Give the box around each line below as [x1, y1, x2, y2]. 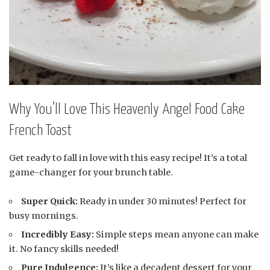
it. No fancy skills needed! [9, 243, 119, 254]
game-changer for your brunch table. [9, 166, 173, 178]
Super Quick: [21, 195, 78, 207]
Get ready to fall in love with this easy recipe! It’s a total [9, 152, 247, 163]
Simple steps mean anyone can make [94, 228, 259, 240]
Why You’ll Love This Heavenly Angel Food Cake [9, 102, 245, 118]
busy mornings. [9, 210, 78, 221]
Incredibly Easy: [21, 228, 95, 240]
